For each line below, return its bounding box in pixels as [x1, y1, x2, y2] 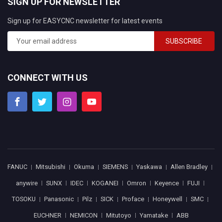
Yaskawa [136, 163, 162, 170]
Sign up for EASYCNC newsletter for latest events [7, 17, 163, 25]
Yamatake [139, 211, 168, 219]
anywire [15, 179, 38, 187]
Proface [121, 195, 144, 203]
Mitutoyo [106, 211, 131, 219]
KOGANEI [91, 179, 118, 187]
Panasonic [44, 195, 74, 203]
